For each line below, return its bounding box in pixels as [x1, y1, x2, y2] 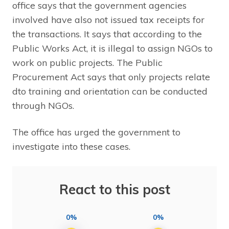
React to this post [59, 181, 170, 198]
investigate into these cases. [12, 141, 130, 153]
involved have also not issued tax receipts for [12, 14, 204, 26]
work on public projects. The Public [12, 57, 163, 69]
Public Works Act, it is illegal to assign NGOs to [12, 42, 213, 55]
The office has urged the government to [12, 126, 180, 139]
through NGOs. [12, 100, 74, 112]
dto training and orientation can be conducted [12, 85, 208, 98]
